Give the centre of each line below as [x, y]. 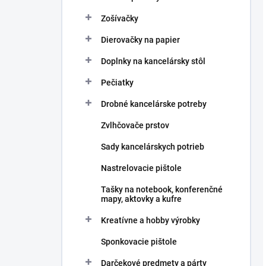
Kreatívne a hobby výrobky [151, 220]
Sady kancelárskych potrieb [153, 147]
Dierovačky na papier [140, 40]
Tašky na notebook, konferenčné [162, 189]
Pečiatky [117, 83]
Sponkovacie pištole [139, 242]
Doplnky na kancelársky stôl [153, 61]
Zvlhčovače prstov [135, 125]
